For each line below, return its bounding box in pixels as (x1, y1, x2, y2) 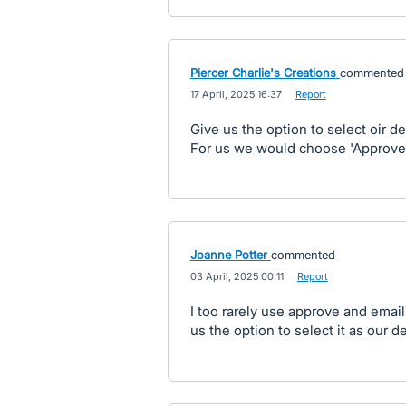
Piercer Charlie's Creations (189, 65, 336, 80)
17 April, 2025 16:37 (189, 88, 282, 101)
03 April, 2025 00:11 (189, 270, 284, 283)
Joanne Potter (189, 247, 267, 262)
